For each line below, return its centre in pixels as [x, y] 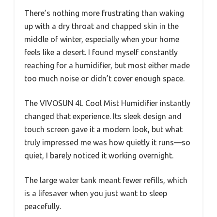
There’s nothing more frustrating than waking [104, 13]
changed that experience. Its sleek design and [103, 116]
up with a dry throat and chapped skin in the [101, 26]
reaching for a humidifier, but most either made [107, 65]
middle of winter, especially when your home [102, 39]
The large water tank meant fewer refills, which [106, 180]
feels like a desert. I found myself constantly [101, 52]
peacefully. [43, 206]
